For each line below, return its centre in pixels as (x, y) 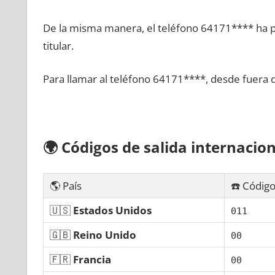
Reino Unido (104, 234)
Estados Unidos (112, 210)
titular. (58, 45)
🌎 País (65, 185)
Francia (92, 259)
